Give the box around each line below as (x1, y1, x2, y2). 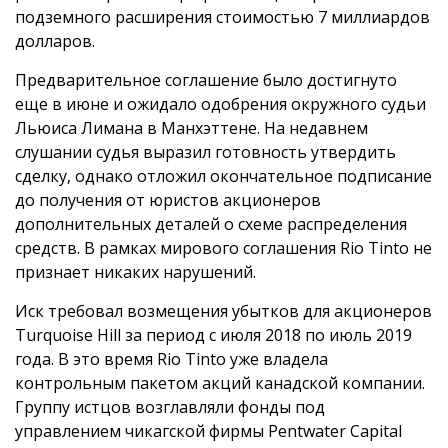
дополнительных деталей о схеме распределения (15, 213, 407, 236)
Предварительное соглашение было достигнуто (15, 69, 397, 92)
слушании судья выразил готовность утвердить (15, 141, 396, 164)
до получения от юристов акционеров (15, 189, 321, 212)
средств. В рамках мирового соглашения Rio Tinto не (15, 237, 432, 260)
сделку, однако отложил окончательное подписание (15, 165, 432, 188)
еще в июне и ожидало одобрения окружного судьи (15, 93, 426, 116)
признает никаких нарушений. (15, 261, 256, 284)
